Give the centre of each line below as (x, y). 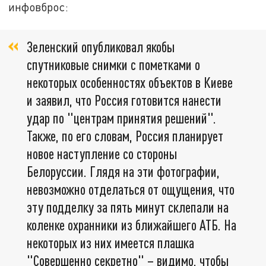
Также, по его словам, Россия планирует (125, 135)
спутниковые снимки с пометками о (113, 64)
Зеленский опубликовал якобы (101, 46)
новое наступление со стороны (102, 153)
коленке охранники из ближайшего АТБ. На (132, 224)
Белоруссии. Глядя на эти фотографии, (123, 171)
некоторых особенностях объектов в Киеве (130, 82)
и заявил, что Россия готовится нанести (124, 100)
